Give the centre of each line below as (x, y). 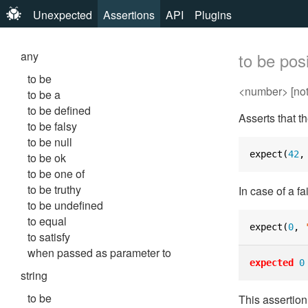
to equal (47, 221)
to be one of (56, 174)
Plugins (213, 15)
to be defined (59, 110)
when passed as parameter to (99, 253)
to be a (44, 95)
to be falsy (52, 126)
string (34, 275)
